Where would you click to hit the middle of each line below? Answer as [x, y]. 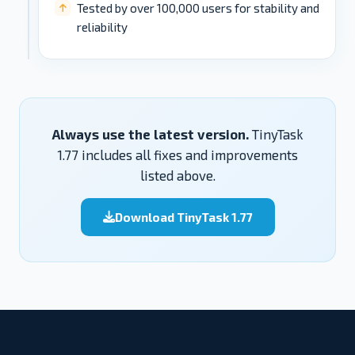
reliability [102, 27]
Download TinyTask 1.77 [183, 217]
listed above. [177, 175]
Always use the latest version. [150, 134]
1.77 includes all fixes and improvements [177, 154]
